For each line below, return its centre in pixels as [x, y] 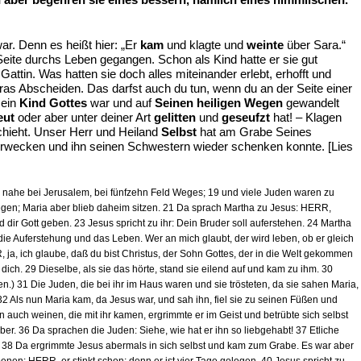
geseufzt [246, 117]
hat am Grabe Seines [254, 132]
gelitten [175, 117]
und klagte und [205, 45]
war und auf [121, 103]
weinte [265, 45]
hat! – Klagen [306, 117]
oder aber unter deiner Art [84, 117]
